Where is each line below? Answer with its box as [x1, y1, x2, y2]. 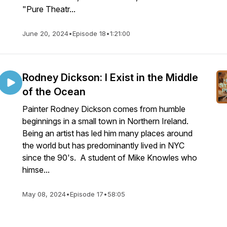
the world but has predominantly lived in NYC [22, 140, 186, 150]
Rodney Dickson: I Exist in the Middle [22, 71, 198, 84]
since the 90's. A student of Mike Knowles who [22, 153, 197, 163]
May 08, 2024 [22, 190, 66, 198]
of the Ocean [22, 86, 86, 98]
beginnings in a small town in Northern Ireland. [22, 116, 188, 126]
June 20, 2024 [22, 29, 68, 37]
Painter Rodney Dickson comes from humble [22, 104, 185, 114]
